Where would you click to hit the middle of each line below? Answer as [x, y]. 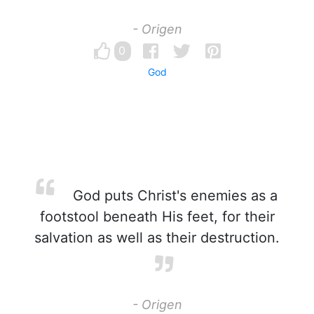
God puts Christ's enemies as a [173, 196]
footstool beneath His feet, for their [157, 217]
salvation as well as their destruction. [157, 238]
